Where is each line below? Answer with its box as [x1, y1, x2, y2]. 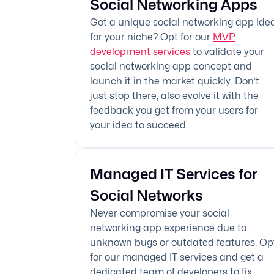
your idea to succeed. [90, 119, 188, 131]
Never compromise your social [90, 207, 229, 219]
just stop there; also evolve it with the [90, 90, 259, 102]
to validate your [190, 46, 264, 57]
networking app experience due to [90, 222, 246, 234]
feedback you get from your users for [90, 105, 258, 116]
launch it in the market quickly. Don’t [90, 75, 259, 87]
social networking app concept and [90, 61, 252, 72]
